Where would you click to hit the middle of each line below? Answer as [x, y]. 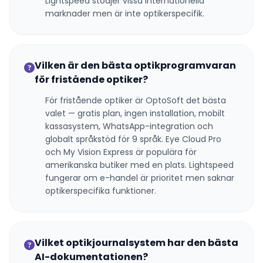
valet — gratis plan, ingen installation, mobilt [135, 113]
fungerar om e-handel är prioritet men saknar [140, 178]
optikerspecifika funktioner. [101, 191]
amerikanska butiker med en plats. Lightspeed [139, 165]
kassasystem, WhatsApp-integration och [129, 126]
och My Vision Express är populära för [121, 152]
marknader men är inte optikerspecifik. [125, 14]
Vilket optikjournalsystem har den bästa [136, 243]
